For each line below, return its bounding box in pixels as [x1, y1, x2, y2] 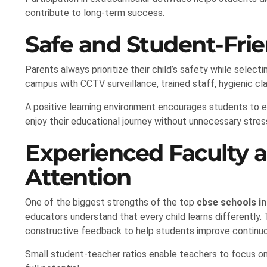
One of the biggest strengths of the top [25, 197, 197, 209]
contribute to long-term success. [25, 7, 164, 19]
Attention [25, 163, 131, 192]
